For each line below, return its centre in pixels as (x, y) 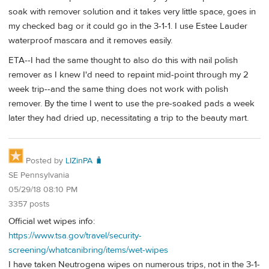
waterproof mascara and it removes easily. (90, 40)
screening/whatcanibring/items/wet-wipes (88, 250)
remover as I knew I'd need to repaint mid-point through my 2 (128, 75)
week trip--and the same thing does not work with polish (118, 89)
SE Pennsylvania (39, 175)
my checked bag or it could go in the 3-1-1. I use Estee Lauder (128, 26)
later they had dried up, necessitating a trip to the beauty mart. (128, 118)
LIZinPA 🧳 (84, 161)
